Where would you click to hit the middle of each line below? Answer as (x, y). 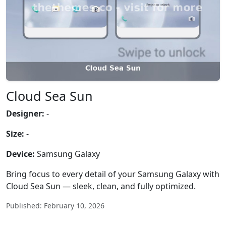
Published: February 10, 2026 (55, 206)
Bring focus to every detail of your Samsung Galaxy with (113, 174)
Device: (20, 154)
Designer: (25, 114)
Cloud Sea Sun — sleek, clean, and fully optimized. (101, 186)
